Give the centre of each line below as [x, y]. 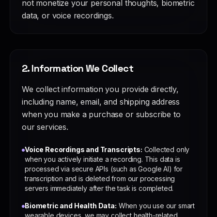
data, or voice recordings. [68, 15]
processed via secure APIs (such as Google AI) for [104, 169]
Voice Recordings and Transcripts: [84, 149]
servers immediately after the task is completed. [99, 188]
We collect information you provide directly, [100, 89]
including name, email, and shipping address [101, 102]
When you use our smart [157, 206]
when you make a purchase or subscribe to [101, 114]
